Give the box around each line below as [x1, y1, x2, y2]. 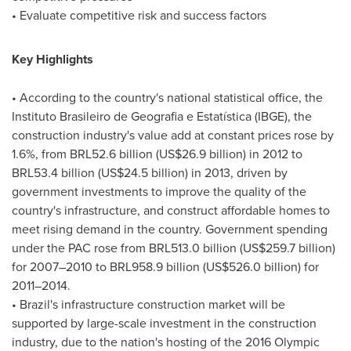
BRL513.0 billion [149, 239, 237, 256]
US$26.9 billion [159, 145, 243, 162]
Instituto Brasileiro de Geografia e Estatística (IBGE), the [12, 107, 312, 125]
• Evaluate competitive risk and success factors [12, 6, 266, 24]
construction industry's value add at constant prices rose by [12, 126, 334, 143]
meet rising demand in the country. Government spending [12, 220, 327, 237]
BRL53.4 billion [12, 164, 95, 181]
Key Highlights [12, 50, 93, 68]
